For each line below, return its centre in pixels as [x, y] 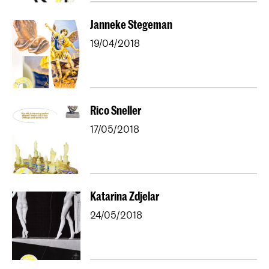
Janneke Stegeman [131, 25]
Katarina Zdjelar [125, 196]
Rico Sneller [116, 110]
